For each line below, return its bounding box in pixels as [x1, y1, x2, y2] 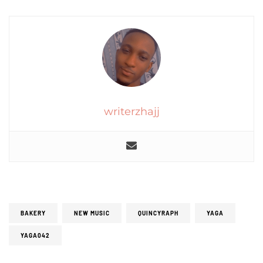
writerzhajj [103, 105, 160, 118]
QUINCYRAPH [138, 210, 178, 217]
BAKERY [21, 210, 46, 217]
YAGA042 [21, 232, 50, 239]
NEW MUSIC [74, 210, 110, 217]
